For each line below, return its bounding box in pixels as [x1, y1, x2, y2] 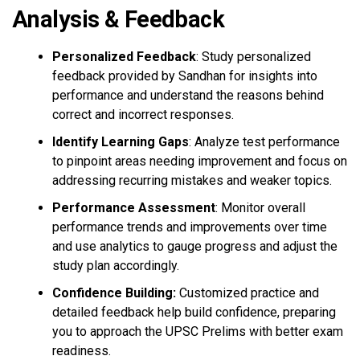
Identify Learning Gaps [52, 134, 189, 149]
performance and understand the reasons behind [52, 88, 324, 103]
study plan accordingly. [52, 258, 179, 273]
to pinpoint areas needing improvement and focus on [52, 153, 347, 169]
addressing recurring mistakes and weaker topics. [52, 173, 332, 188]
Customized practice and [176, 285, 319, 301]
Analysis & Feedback [12, 6, 225, 33]
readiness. [52, 343, 111, 358]
